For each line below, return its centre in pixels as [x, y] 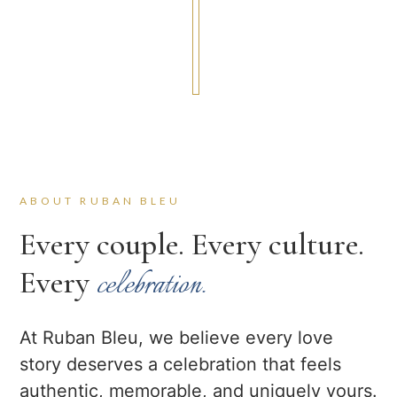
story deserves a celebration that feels [180, 364]
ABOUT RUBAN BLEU [101, 200]
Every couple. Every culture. [192, 244]
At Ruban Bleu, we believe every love [176, 337]
